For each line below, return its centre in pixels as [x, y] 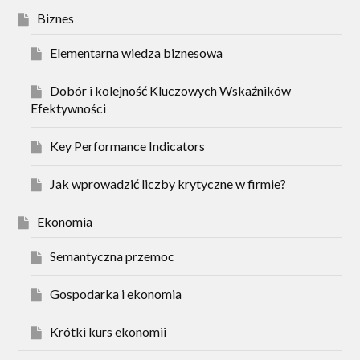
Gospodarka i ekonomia [116, 294]
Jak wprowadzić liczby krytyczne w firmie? [168, 184]
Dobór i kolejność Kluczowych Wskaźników [171, 91]
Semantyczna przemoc [112, 256]
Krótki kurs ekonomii [108, 332]
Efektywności [69, 108]
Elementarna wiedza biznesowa [137, 53]
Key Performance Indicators [128, 146]
